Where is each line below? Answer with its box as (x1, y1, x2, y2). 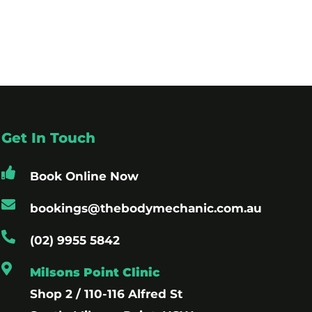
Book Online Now (29, 169, 139, 183)
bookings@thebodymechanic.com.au (29, 201, 262, 215)
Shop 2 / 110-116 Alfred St (29, 286, 182, 301)
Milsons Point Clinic (29, 265, 159, 279)
